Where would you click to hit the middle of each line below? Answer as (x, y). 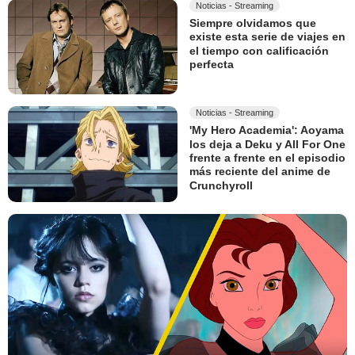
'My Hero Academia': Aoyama (267, 130)
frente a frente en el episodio (267, 158)
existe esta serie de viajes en (267, 37)
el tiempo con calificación (259, 50)
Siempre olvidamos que (253, 23)
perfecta (212, 65)
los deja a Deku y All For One (267, 145)
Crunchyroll (221, 185)
